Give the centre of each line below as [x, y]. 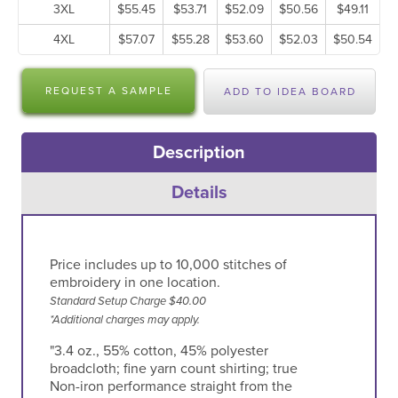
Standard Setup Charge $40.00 [127, 301]
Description [199, 152]
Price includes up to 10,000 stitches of [168, 264]
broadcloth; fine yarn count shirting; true [173, 368]
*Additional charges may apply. [124, 319]
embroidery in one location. [135, 282]
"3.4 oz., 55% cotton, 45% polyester [159, 350]
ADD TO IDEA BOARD [290, 92]
